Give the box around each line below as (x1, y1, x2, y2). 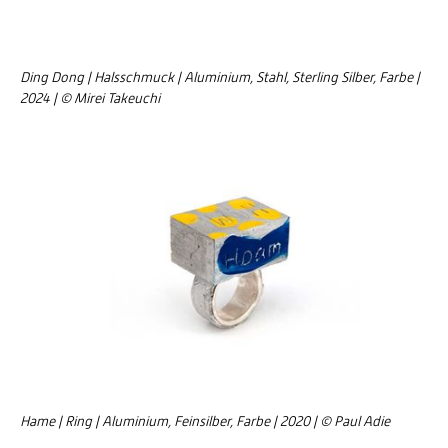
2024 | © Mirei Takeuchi (20, 90, 160, 107)
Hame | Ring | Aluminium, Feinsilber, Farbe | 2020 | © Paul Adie (20, 413, 390, 430)
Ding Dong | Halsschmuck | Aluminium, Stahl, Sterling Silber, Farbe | (20, 69, 420, 86)
